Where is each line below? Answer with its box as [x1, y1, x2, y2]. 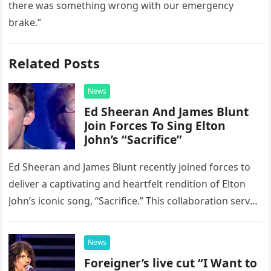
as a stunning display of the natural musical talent [8, 211, 237, 224]
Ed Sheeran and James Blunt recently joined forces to [8, 160, 251, 174]
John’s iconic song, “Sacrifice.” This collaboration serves [8, 194, 261, 207]
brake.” [8, 16, 42, 29]
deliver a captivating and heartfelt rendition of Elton [8, 177, 246, 191]
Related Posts [8, 54, 100, 72]
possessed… [8, 228, 65, 241]
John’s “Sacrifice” [84, 131, 183, 148]
